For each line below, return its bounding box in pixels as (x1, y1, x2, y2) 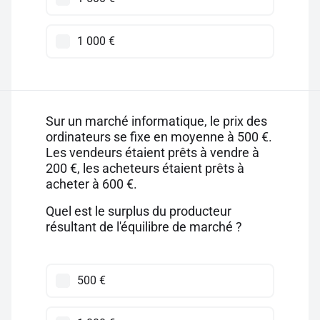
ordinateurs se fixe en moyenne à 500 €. (46, 129, 272, 144)
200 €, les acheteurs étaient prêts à (46, 161, 244, 176)
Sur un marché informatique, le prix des (46, 114, 267, 129)
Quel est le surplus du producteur (46, 204, 231, 219)
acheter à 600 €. (46, 176, 137, 191)
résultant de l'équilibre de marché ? (46, 219, 242, 234)
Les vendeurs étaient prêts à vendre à (46, 145, 259, 160)
